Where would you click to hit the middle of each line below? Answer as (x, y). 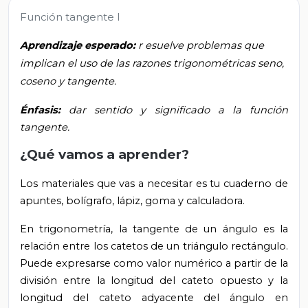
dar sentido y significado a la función (179, 110)
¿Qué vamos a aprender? (104, 155)
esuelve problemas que (205, 46)
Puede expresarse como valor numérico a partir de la (154, 264)
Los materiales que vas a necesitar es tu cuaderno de (154, 184)
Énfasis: (45, 110)
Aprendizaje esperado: (79, 46)
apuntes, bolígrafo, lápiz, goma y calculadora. (132, 201)
